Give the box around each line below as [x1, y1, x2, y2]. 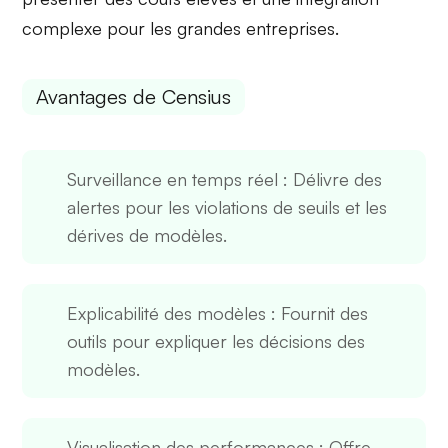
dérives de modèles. [67, 224, 228, 247]
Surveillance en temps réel [67, 168, 279, 191]
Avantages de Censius [36, 84, 232, 110]
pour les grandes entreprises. [102, 16, 340, 39]
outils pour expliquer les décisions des [67, 330, 366, 353]
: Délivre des [278, 168, 383, 191]
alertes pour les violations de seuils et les [67, 196, 388, 219]
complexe [22, 16, 103, 39]
